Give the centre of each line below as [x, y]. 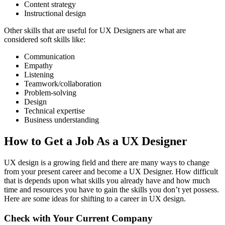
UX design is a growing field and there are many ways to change [107, 163]
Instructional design [55, 14]
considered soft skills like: [46, 40]
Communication [49, 57]
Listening [39, 75]
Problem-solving [50, 93]
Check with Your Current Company [78, 218]
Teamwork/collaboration [63, 84]
